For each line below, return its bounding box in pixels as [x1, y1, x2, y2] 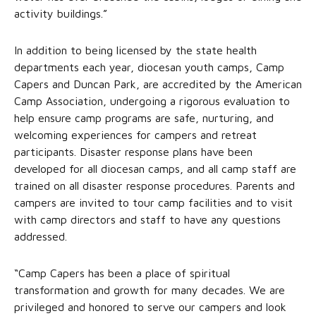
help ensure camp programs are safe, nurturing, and [14, 111, 274, 124]
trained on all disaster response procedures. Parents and [14, 178, 295, 192]
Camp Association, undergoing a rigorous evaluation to [14, 94, 290, 107]
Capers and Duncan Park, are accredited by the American [14, 77, 302, 90]
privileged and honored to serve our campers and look [14, 300, 286, 313]
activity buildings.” [14, 6, 107, 20]
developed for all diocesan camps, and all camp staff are [14, 162, 296, 175]
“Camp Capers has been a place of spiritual [14, 266, 230, 279]
